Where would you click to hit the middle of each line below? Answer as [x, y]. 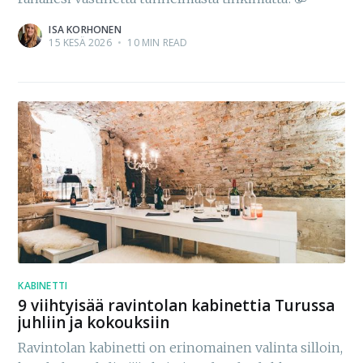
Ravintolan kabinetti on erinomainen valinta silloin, [181, 347]
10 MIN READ [156, 43]
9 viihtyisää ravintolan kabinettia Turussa [177, 305]
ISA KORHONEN [85, 30]
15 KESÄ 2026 [80, 43]
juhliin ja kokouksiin [94, 322]
